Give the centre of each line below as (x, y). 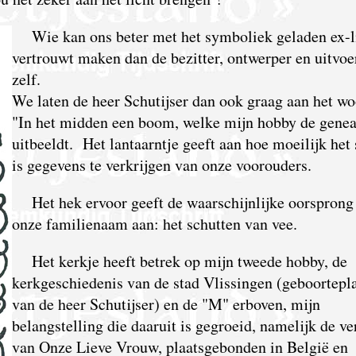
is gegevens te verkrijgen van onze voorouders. (161, 164)
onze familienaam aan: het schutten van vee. (154, 223)
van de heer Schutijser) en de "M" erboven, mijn (166, 304)
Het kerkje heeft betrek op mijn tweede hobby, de (189, 261)
